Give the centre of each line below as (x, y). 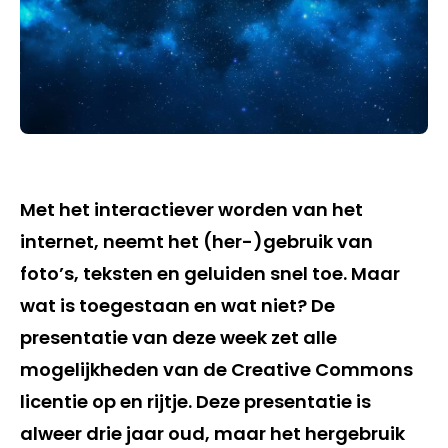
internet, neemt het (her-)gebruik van (196, 241)
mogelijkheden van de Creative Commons (216, 369)
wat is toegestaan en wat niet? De (177, 305)
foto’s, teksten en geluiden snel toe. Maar (210, 273)
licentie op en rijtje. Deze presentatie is (195, 401)
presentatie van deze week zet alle (178, 337)
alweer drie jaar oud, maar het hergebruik (212, 433)
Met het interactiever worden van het (191, 209)
